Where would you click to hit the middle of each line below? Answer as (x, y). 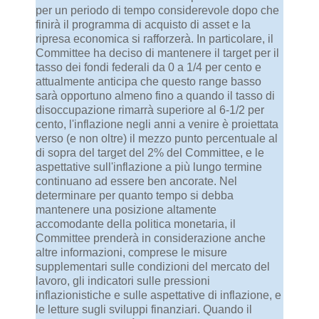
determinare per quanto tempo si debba (135, 196)
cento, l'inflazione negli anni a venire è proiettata (157, 125)
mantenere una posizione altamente (126, 210)
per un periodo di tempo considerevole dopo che (157, 11)
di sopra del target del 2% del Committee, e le (150, 153)
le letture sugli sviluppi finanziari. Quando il (144, 310)
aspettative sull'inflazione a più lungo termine (149, 167)
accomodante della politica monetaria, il (136, 224)
